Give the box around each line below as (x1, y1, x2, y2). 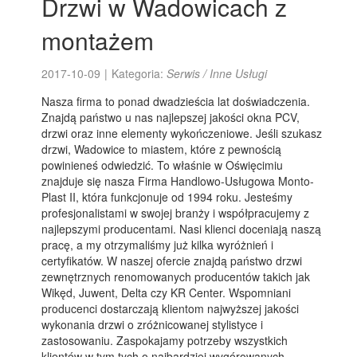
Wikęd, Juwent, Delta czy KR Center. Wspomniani (41, 284, 292, 300)
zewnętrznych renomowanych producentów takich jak (41, 269, 311, 284)
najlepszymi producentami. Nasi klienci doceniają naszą (41, 221, 322, 237)
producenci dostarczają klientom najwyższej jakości (41, 300, 300, 316)
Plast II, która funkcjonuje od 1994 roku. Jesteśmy (41, 189, 293, 205)
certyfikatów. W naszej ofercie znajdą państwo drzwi (41, 253, 303, 269)
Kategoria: (112, 65, 167, 81)
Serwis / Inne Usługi (167, 65, 268, 81)
